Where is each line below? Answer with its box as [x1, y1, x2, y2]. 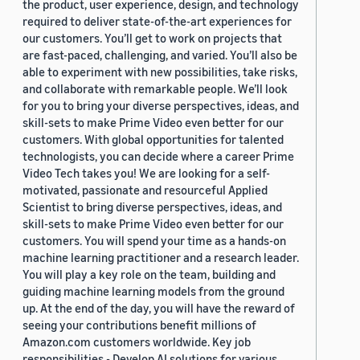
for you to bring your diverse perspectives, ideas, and [22, 98, 299, 112]
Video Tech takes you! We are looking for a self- [22, 166, 270, 180]
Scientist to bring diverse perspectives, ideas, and [22, 199, 282, 214]
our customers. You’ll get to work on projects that [22, 31, 282, 45]
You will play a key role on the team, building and [22, 267, 276, 281]
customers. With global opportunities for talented [22, 132, 284, 146]
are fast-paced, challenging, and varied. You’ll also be [22, 47, 297, 62]
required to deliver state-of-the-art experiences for [22, 14, 292, 28]
